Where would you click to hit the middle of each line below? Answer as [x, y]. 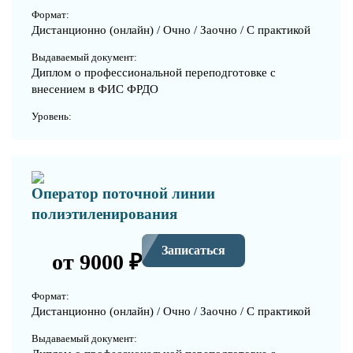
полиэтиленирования [104, 214]
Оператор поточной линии [123, 193]
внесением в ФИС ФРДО [95, 89]
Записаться [193, 251]
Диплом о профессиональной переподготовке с [154, 72]
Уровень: [52, 116]
